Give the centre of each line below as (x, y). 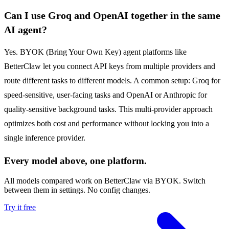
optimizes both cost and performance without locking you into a (107, 124)
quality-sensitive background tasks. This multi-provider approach (108, 109)
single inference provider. (45, 138)
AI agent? (26, 30)
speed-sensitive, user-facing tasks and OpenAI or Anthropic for (106, 95)
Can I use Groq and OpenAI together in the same (112, 16)
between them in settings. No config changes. (77, 190)
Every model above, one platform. (75, 161)
